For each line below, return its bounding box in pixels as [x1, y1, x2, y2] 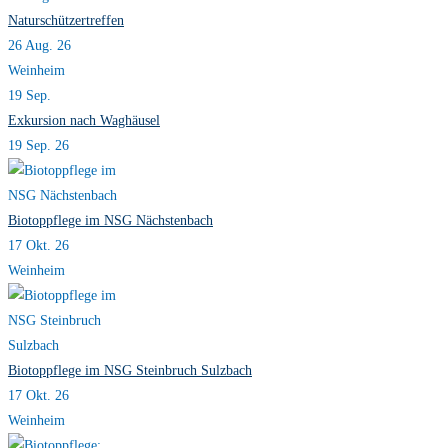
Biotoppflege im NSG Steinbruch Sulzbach [8, 363, 252, 379]
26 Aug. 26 [8, 38, 71, 54]
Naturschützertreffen [8, 13, 124, 29]
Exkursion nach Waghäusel [8, 113, 160, 129]
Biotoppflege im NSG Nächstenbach [8, 213, 213, 229]
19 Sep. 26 [8, 138, 69, 154]
